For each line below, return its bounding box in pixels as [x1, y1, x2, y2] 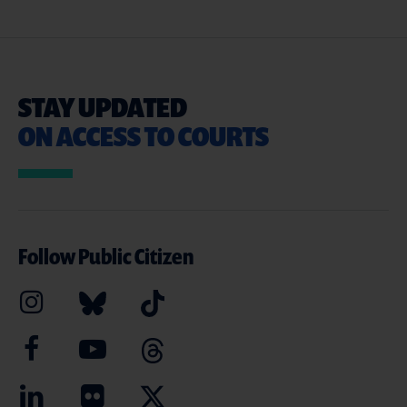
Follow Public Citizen [18, 242, 194, 271]
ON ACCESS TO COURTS [18, 117, 269, 154]
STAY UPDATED [18, 88, 187, 125]
